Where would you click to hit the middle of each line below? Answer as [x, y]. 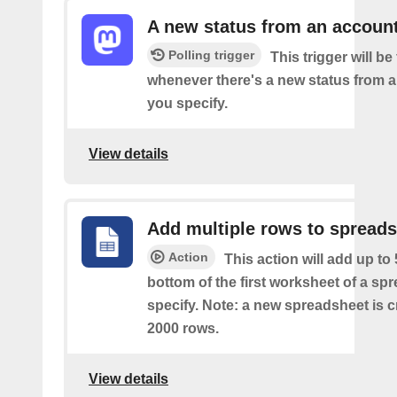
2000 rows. [183, 328]
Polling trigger [211, 54]
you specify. [187, 103]
